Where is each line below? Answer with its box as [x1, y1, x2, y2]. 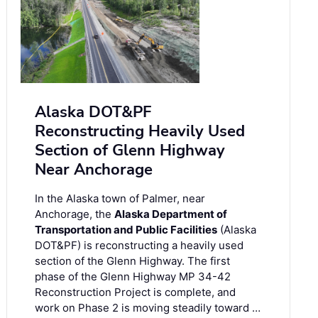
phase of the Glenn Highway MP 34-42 [35, 270, 231, 284]
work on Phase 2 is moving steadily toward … [35, 301, 261, 315]
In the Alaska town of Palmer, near [35, 192, 205, 206]
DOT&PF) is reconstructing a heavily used [35, 238, 243, 253]
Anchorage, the [35, 207, 114, 221]
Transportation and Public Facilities [35, 223, 217, 237]
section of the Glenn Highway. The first [35, 254, 230, 268]
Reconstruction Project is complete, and [35, 285, 236, 300]
